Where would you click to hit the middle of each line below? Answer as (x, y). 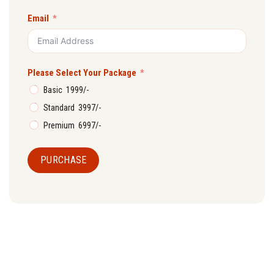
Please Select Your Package (83, 73)
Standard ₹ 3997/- (72, 108)
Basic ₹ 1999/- (66, 90)
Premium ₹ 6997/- (72, 126)
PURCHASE (64, 160)
